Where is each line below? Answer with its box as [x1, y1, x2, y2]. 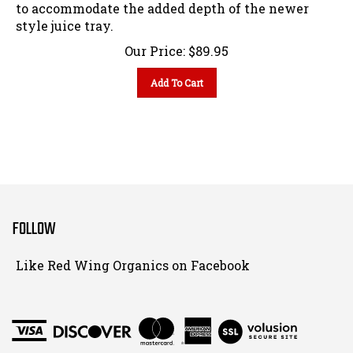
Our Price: [124, 35, 185, 53]
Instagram [268, 329, 333, 347]
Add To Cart [150, 69, 203, 83]
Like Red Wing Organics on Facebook [16, 250, 250, 267]
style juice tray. [16, 10, 113, 28]
